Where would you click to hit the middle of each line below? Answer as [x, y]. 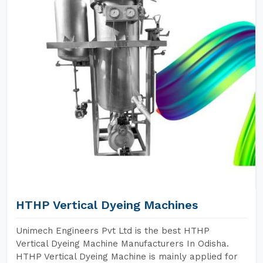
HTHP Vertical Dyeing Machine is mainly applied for [127, 257]
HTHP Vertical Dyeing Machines [107, 205]
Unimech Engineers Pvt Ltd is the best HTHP [113, 231]
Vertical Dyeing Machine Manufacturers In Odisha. [122, 244]
